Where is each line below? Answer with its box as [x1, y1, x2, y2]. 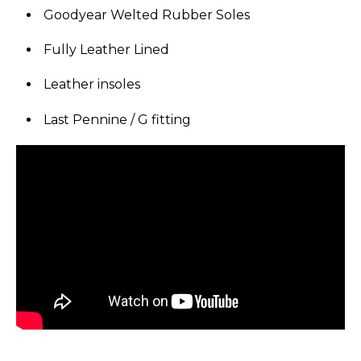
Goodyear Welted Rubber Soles [40, 7, 250, 23]
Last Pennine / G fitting [40, 111, 191, 127]
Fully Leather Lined [40, 42, 169, 58]
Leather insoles [40, 77, 140, 93]
